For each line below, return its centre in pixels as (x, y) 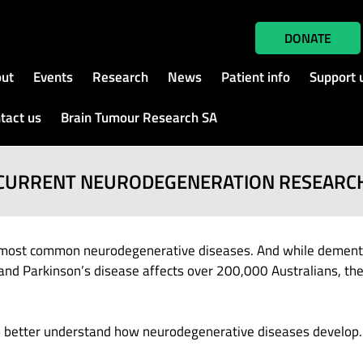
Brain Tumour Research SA (139, 117)
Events (53, 77)
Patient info (255, 77)
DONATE (307, 38)
